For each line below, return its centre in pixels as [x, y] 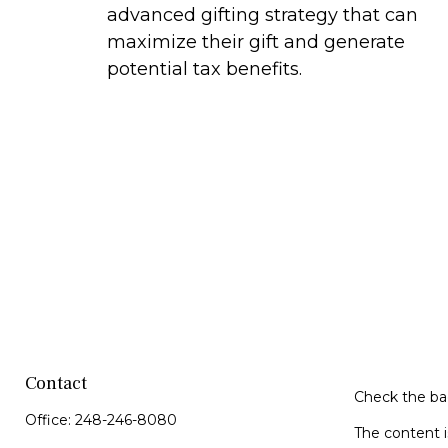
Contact [56, 383]
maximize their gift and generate [256, 42]
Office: [50, 419]
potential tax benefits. [204, 69]
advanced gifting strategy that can [262, 15]
